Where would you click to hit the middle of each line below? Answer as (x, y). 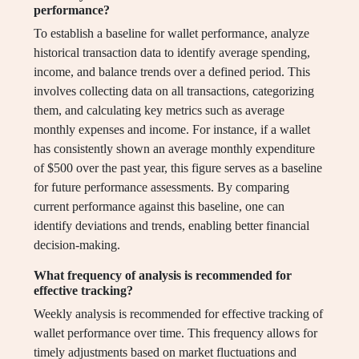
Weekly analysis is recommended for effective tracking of (178, 314)
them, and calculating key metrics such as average (159, 111)
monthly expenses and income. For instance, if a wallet (172, 130)
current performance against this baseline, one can (159, 207)
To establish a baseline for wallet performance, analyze (171, 34)
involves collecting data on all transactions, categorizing (174, 91)
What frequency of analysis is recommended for (163, 276)
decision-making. (77, 245)
